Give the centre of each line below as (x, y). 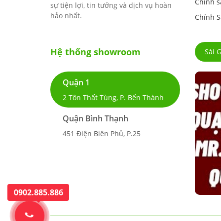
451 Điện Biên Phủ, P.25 (102, 134)
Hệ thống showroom (95, 52)
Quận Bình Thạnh (95, 119)
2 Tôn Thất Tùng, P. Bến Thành (113, 98)
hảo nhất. (66, 16)
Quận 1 (76, 83)
